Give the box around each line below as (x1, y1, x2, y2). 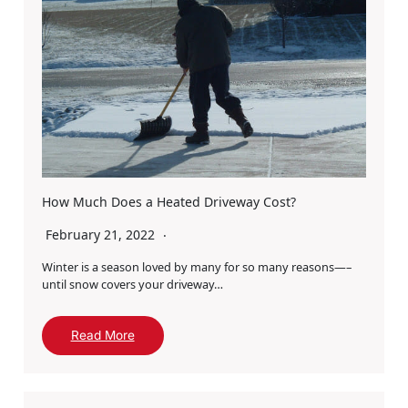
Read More (70, 327, 135, 342)
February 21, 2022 (45, 225, 158, 243)
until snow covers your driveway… (41, 275, 223, 292)
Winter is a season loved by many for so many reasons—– (41, 258, 352, 275)
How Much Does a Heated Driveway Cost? (41, 192, 296, 210)
